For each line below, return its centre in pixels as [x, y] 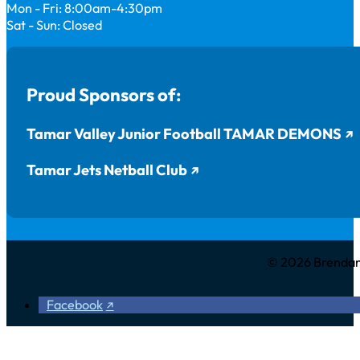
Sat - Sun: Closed [54, 25]
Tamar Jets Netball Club [106, 170]
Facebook [75, 305]
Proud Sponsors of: [103, 95]
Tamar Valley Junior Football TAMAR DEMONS [184, 133]
